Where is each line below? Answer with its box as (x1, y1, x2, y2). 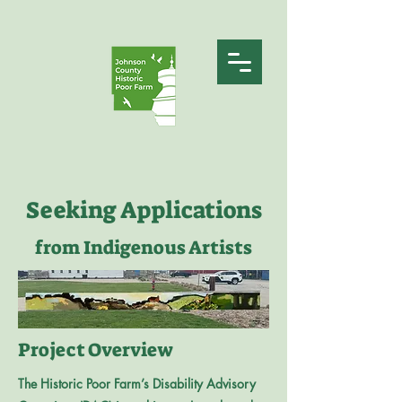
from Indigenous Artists (35, 235, 252, 260)
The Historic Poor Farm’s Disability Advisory (18, 375, 256, 392)
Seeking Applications (25, 195, 262, 225)
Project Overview (18, 337, 173, 363)
